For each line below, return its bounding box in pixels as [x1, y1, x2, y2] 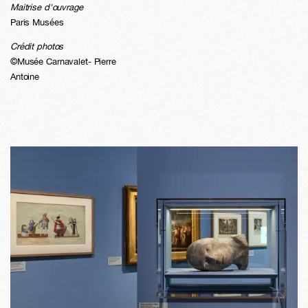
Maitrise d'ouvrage [10, 2, 83, 13]
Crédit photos [10, 41, 64, 52]
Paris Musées [10, 17, 64, 28]
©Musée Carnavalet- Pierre [10, 56, 116, 67]
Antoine [10, 71, 40, 82]
